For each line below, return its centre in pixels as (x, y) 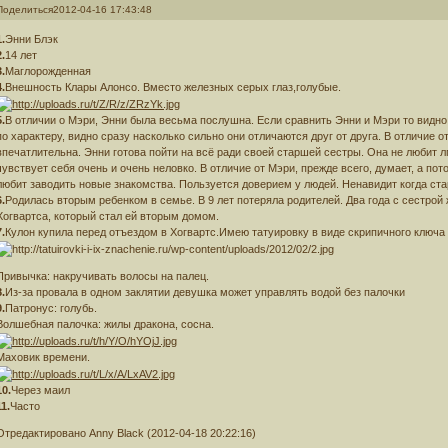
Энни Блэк (31, 38)
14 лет (20, 54)
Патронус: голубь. (50, 308)
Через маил (40, 390)
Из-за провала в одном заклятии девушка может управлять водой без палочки (204, 292)
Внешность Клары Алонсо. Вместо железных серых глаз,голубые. (172, 86)
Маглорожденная (47, 70)
